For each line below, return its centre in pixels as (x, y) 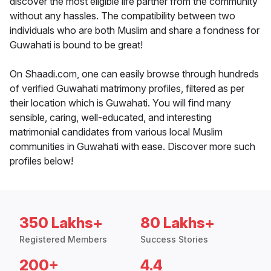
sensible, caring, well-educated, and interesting (111, 118)
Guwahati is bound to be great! (76, 45)
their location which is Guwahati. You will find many (120, 103)
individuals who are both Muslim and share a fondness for (135, 31)
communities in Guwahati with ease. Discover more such (132, 147)
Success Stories (174, 240)
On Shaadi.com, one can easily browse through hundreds (134, 74)
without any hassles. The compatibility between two (122, 16)
